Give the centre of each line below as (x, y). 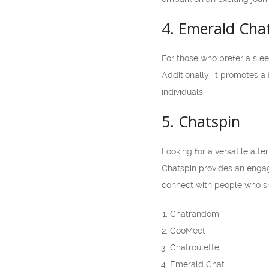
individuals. (183, 92)
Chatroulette (195, 247)
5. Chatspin (201, 121)
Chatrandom (195, 214)
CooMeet (188, 231)
